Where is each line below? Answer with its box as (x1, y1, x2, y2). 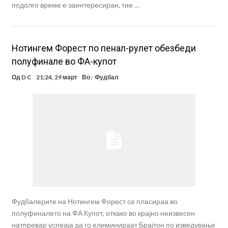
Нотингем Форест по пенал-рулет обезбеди (11, 42, 196, 53)
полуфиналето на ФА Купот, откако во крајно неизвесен (11, 209, 195, 218)
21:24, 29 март (36, 73, 77, 81)
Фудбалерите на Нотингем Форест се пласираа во (11, 197, 178, 206)
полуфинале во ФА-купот (11, 55, 117, 67)
